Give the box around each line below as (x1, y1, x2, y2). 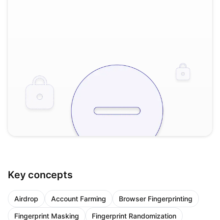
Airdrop (14, 194, 38, 203)
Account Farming (51, 194, 106, 203)
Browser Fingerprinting (119, 194, 192, 203)
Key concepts (8, 169, 73, 181)
